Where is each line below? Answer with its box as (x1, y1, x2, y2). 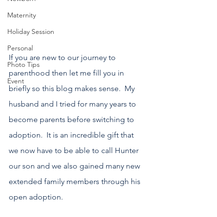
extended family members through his (9, 177, 142, 186)
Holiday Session (7, 27, 54, 36)
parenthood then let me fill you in (9, 68, 126, 78)
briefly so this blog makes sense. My (9, 84, 137, 93)
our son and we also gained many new (9, 161, 142, 171)
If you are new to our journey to (9, 53, 118, 62)
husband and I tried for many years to (9, 99, 138, 109)
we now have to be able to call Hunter (9, 146, 140, 155)
